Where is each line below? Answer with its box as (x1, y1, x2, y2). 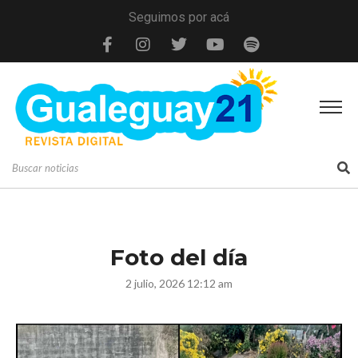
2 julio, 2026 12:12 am (125, 276, 233, 290)
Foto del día (110, 243, 248, 271)
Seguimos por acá (129, 10, 229, 25)
